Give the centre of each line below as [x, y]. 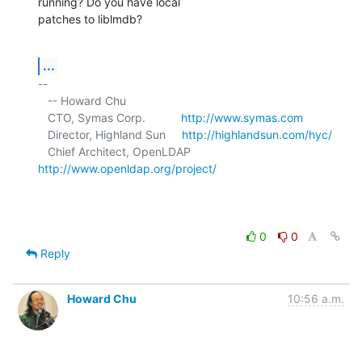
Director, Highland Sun [115, 134]
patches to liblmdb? [90, 19]
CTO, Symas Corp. [114, 117]
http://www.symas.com [242, 117]
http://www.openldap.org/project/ [127, 168]
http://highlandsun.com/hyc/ [257, 134]
